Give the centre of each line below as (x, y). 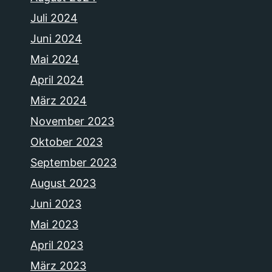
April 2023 (57, 245)
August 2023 (63, 183)
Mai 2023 (54, 225)
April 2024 (57, 80)
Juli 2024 (54, 18)
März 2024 (59, 101)
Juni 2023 (56, 204)
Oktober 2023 (66, 142)
